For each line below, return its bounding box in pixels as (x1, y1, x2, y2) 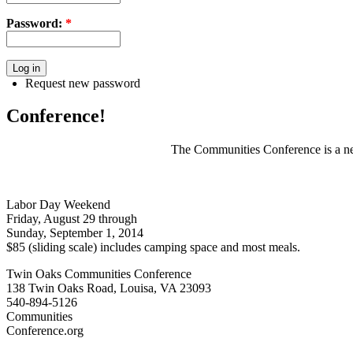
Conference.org (6, 324, 84, 338)
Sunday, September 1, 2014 (6, 226, 143, 240)
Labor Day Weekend (6, 198, 110, 212)
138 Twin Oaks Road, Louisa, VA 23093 (6, 281, 211, 295)
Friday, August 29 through (6, 212, 137, 226)
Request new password (25, 76, 140, 90)
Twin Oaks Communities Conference (6, 267, 191, 281)
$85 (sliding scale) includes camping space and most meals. (6, 240, 300, 255)
